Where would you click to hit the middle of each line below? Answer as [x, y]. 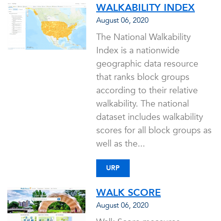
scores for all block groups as [154, 130]
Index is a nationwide [138, 51]
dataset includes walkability [150, 117]
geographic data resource [147, 64]
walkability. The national [143, 104]
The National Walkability [144, 37]
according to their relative [147, 91]
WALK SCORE [129, 193]
